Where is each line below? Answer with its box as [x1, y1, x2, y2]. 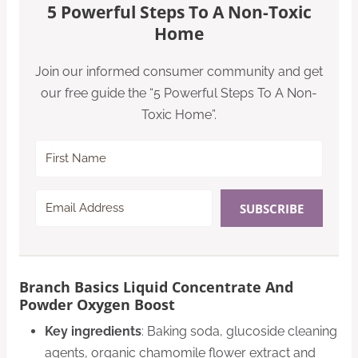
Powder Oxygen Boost [19, 294, 175, 314]
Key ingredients [45, 323, 141, 339]
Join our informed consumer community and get [35, 64, 323, 80]
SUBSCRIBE [239, 200, 304, 217]
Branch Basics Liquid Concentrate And [19, 276, 293, 296]
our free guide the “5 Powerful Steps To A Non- [41, 86, 317, 101]
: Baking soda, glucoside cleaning [141, 323, 337, 339]
